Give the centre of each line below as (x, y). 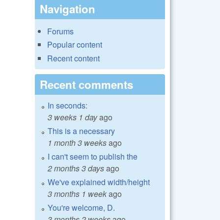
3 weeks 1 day (72, 117)
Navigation (68, 9)
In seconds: (68, 105)
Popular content (75, 45)
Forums (60, 31)
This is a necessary (81, 131)
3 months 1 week (77, 193)
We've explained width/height (99, 182)
